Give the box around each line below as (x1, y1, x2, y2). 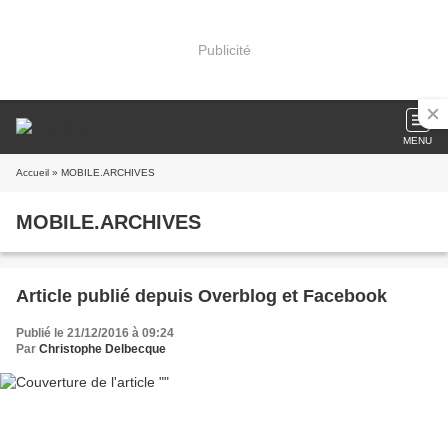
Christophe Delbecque (39, 342, 166, 356)
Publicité (197, 41, 251, 58)
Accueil (16, 167, 49, 178)
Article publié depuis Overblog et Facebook (303, 286, 387, 306)
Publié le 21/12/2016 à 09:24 (16, 326, 174, 340)
